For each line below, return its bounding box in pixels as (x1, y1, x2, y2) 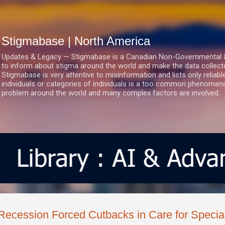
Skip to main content (78, 8, 147, 17)
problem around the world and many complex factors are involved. (2, 88, 220, 97)
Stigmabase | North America (2, 34, 150, 48)
